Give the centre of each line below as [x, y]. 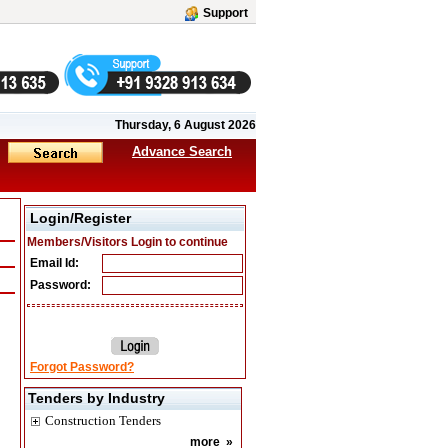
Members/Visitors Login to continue [127, 242]
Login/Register [80, 218]
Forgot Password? [82, 367]
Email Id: [53, 263]
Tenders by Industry [96, 398]
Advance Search [182, 151]
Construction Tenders [103, 420]
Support [225, 13]
